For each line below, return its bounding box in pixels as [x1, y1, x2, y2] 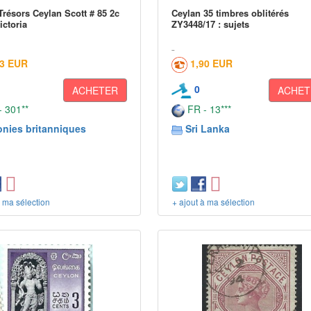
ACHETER [72, 83, 119, 97]
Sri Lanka [185, 121, 230, 135]
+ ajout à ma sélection [172, 196, 255, 208]
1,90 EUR [190, 56, 233, 70]
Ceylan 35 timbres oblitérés [171, 6, 289, 19]
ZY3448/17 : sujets [171, 17, 250, 31]
